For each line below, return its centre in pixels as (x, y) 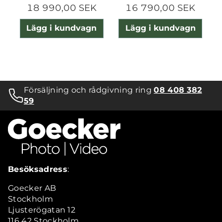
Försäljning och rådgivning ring (89, 90)
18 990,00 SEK (61, 8)
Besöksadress (38, 169)
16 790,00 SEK (161, 8)
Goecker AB (32, 188)
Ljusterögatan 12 (42, 210)
